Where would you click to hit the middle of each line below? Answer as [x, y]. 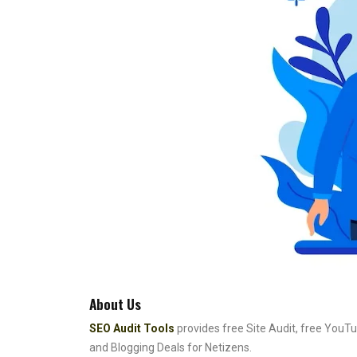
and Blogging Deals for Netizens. [171, 347]
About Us [115, 304]
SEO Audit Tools [132, 328]
